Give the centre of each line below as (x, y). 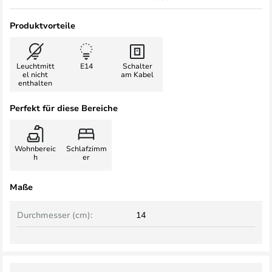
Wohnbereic (35, 148)
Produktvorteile (42, 25)
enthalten (35, 83)
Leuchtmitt (35, 66)
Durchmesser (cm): (55, 215)
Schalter (137, 66)
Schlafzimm (86, 148)
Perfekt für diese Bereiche (64, 108)
